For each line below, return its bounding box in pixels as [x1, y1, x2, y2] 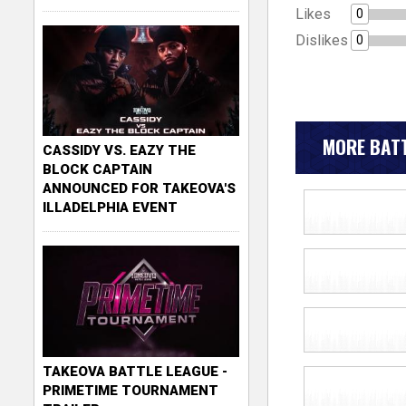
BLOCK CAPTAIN [43, 161, 153, 179]
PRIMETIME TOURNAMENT [43, 382, 219, 399]
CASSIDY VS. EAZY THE [43, 142, 197, 159]
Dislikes [295, 31, 348, 49]
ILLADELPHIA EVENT [43, 199, 179, 217]
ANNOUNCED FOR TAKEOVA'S [43, 180, 237, 198]
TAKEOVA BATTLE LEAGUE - [43, 362, 228, 380]
